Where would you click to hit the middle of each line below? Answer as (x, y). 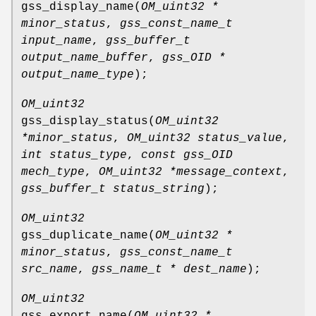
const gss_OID (187, 155)
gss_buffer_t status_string (113, 189)
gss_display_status (85, 121)
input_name (56, 41)
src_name (49, 269)
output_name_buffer (85, 57)
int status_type (74, 155)
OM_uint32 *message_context (190, 172)
